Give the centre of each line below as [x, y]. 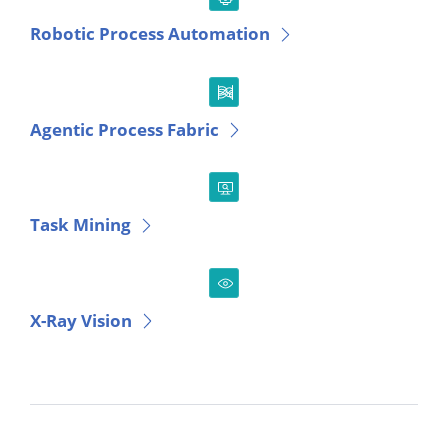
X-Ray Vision [81, 320]
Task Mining [80, 225]
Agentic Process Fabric [124, 129]
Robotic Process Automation [150, 34]
